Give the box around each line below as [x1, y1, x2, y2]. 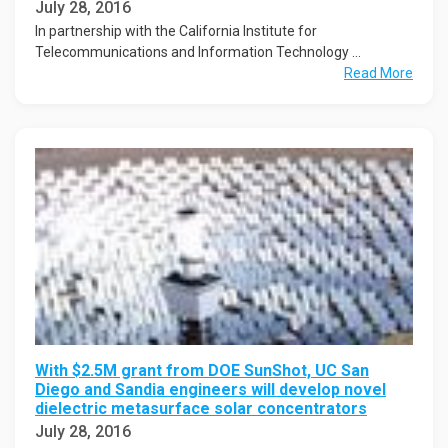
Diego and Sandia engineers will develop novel [35, 380, 386, 400]
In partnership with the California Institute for [35, 22, 317, 39]
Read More [344, 64, 413, 81]
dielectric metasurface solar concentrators [35, 399, 367, 419]
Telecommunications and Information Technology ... [35, 43, 361, 60]
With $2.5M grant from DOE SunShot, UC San [35, 361, 369, 381]
